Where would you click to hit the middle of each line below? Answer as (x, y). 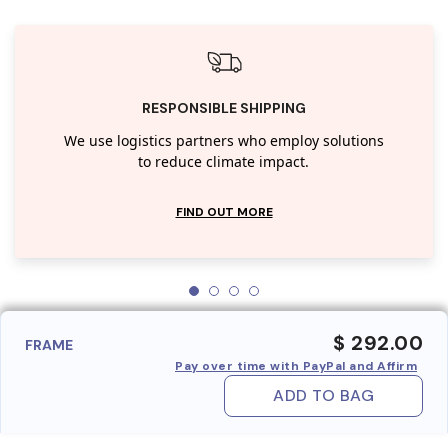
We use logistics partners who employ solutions (223, 141)
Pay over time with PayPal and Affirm (296, 365)
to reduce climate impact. (224, 162)
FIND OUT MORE (224, 211)
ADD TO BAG (323, 395)
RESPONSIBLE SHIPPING (224, 107)
